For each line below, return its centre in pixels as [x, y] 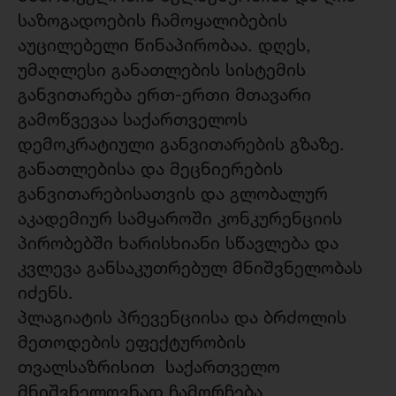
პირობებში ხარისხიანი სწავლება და [178, 243]
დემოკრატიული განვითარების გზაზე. [181, 144]
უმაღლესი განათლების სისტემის [162, 70]
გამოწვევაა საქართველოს [133, 119]
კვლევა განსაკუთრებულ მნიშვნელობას [190, 268]
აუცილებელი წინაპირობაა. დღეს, [164, 45]
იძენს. [46, 293]
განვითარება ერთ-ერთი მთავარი [164, 95]
